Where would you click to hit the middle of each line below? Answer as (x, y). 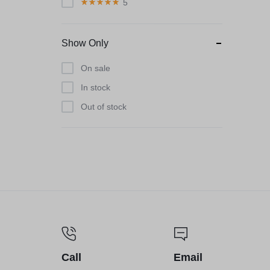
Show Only (85, 43)
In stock (96, 87)
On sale (96, 68)
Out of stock (104, 107)
